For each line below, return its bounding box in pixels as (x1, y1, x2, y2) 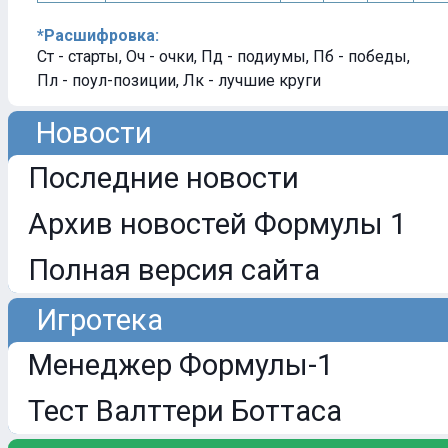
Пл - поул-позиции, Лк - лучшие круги (37, 71, 321, 90)
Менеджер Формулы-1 (28, 348, 333, 382)
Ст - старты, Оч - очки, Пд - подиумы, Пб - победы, (37, 47, 410, 66)
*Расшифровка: (37, 26, 159, 45)
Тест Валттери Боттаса (28, 394, 342, 428)
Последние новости (28, 161, 299, 195)
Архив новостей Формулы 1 (28, 207, 406, 241)
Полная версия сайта (28, 253, 320, 287)
